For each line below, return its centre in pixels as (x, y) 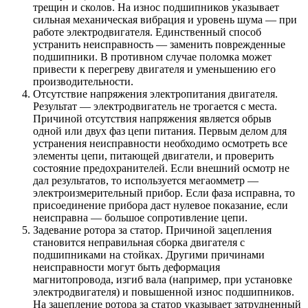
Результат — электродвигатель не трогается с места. (155, 106)
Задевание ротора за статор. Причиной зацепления (152, 230)
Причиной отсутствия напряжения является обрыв (152, 118)
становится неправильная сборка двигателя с (139, 242)
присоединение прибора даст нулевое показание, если (161, 205)
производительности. (83, 81)
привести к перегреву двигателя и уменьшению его (154, 69)
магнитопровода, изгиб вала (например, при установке (163, 279)
